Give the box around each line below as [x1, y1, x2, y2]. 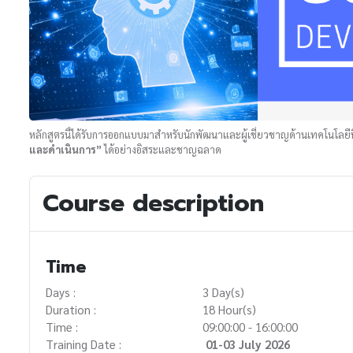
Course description [43, 185, 264, 222]
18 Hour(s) [203, 302, 257, 318]
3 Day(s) [203, 284, 245, 300]
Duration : [46, 302, 96, 318]
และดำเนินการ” [29, 143, 102, 157]
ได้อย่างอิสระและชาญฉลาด [102, 143, 221, 157]
